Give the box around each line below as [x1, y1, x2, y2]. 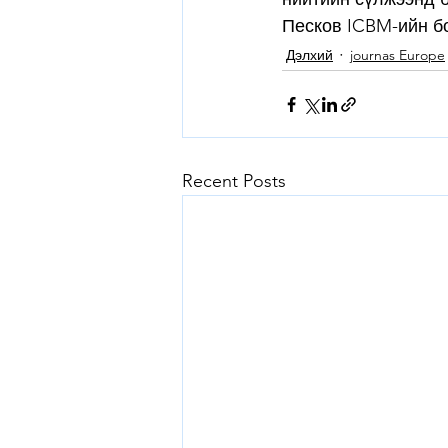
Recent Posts [182, 170, 286, 193]
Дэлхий [286, 45, 333, 64]
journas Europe [350, 45, 445, 64]
